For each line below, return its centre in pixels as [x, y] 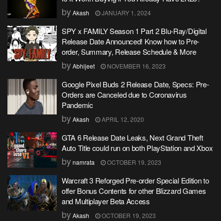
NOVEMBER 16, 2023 [136, 66]
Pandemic [77, 105]
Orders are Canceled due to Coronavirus [124, 94]
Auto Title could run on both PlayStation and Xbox [137, 148]
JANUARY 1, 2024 [126, 13]
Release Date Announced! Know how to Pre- [130, 41]
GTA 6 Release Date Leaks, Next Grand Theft [132, 137]
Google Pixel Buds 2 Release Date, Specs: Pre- [135, 84]
